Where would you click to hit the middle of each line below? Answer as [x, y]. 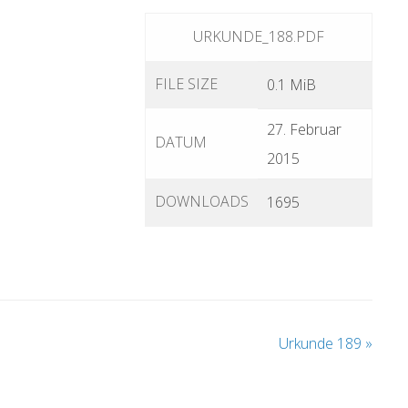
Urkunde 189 [322, 344]
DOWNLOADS [202, 202]
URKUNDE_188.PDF [259, 37]
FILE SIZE [186, 84]
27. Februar [304, 130]
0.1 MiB [291, 85]
